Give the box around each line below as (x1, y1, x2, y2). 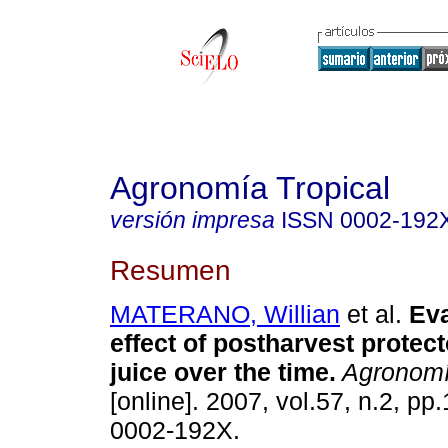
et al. (340, 300, 402, 329)
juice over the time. (110, 358, 336, 387)
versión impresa (110, 207, 275, 233)
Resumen (110, 253, 231, 286)
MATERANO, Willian (110, 300, 340, 329)
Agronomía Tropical (110, 170, 390, 206)
